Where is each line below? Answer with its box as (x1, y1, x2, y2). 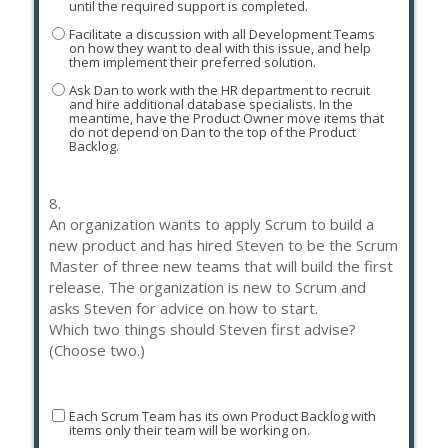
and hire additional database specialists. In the (68, 94, 353, 113)
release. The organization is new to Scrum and (49, 277, 366, 297)
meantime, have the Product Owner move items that (68, 108, 384, 127)
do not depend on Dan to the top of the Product (68, 122, 356, 141)
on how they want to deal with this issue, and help (68, 38, 371, 57)
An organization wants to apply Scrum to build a (49, 214, 374, 234)
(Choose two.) (49, 340, 145, 360)
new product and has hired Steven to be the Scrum (49, 235, 398, 255)
